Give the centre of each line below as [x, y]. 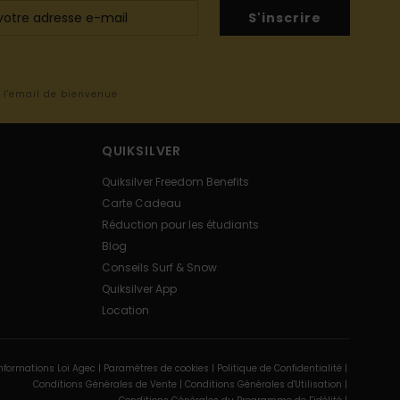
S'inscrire [285, 17]
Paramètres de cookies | [160, 369]
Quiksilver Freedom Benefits [175, 182]
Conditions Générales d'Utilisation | [267, 385]
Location [125, 311]
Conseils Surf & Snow [159, 268]
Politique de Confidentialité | [283, 369]
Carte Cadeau [141, 204]
